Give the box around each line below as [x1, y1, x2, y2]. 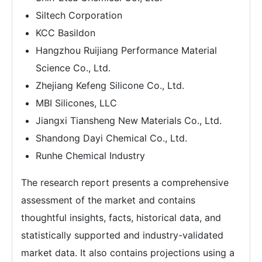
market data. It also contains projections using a [21, 246, 235, 258]
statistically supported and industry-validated [21, 229, 223, 241]
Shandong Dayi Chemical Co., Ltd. [36, 132, 187, 144]
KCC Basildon [36, 26, 95, 39]
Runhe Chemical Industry [36, 149, 145, 161]
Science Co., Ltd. [36, 61, 111, 74]
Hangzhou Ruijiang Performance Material [36, 44, 217, 56]
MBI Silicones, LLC [36, 96, 117, 109]
